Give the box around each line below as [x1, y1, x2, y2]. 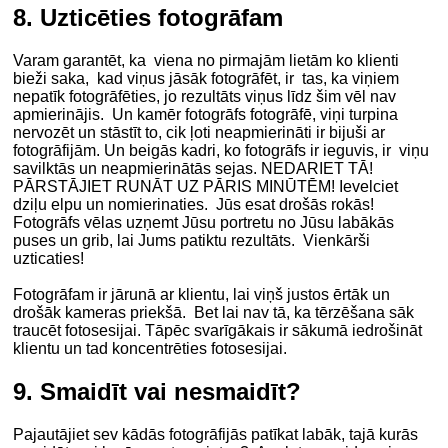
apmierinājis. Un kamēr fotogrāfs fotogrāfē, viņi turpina [13, 106, 399, 124]
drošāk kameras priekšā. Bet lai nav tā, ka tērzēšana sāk [13, 304, 415, 322]
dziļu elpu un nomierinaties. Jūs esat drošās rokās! [13, 196, 375, 214]
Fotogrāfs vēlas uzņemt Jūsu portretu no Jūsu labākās [13, 214, 395, 232]
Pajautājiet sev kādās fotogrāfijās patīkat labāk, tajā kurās [13, 425, 419, 443]
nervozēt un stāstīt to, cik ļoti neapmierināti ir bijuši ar [13, 124, 386, 142]
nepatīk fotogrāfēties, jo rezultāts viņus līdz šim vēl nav [13, 88, 397, 106]
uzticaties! [13, 250, 85, 268]
